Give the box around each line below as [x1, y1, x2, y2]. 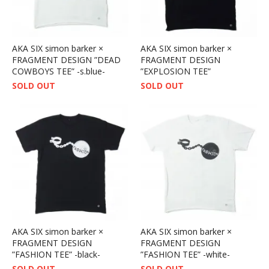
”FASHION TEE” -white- [141, 248, 230, 260]
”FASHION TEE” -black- [12, 248, 100, 260]
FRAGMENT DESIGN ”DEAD [12, 53, 121, 65]
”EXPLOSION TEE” [141, 65, 211, 77]
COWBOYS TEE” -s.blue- [12, 65, 105, 77]
